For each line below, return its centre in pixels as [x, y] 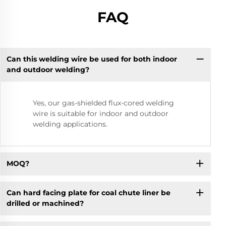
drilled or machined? [45, 204]
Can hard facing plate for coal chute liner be [88, 193]
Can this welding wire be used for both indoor [92, 59]
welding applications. [70, 124]
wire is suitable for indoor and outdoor [101, 113]
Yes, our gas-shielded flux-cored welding [103, 103]
